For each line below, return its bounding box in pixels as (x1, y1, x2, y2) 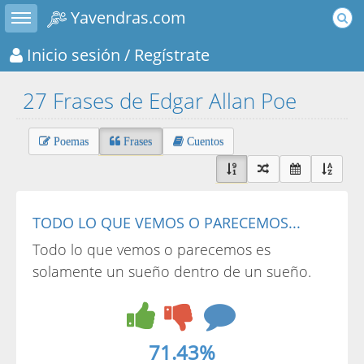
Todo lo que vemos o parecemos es (32, 240, 271, 259)
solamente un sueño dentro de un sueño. (32, 262, 311, 281)
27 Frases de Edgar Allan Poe (23, 86, 297, 115)
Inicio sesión (23, 42, 120, 66)
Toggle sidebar (20, 4, 56, 19)
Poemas (50, 136, 89, 147)
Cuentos (184, 136, 223, 147)
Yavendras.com (67, 6, 186, 28)
